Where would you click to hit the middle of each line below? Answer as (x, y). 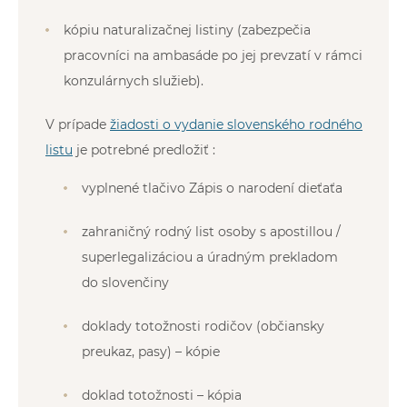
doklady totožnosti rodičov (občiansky (203, 326)
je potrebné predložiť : (144, 149)
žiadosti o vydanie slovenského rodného (236, 124)
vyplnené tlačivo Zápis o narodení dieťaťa (212, 188)
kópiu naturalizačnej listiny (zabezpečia (187, 30)
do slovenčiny (125, 282)
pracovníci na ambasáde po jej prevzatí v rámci (213, 55)
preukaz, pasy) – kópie (151, 351)
